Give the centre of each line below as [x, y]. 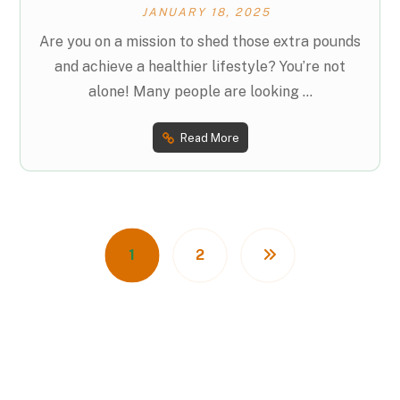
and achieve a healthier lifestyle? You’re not [200, 67]
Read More [209, 137]
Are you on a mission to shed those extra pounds [200, 42]
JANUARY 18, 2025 [206, 12]
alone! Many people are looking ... [200, 92]
